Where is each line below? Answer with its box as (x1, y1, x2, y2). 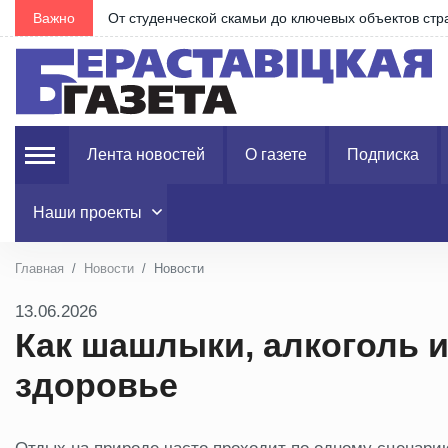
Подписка (347, 146, 419, 163)
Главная (15, 261, 64, 276)
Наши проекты (33, 204, 142, 221)
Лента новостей (87, 146, 205, 163)
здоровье (15, 366, 178, 404)
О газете (245, 146, 307, 163)
